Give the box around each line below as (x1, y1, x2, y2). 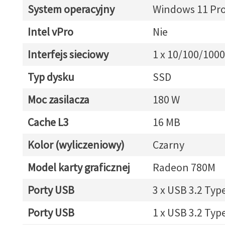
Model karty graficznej (27, 160, 130, 174)
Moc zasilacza (27, 92, 89, 106)
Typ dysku (27, 70, 74, 84)
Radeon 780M (152, 160, 215, 174)
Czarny (152, 138, 184, 152)
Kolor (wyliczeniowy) (27, 138, 125, 152)
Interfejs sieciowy (27, 47, 108, 61)
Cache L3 (27, 115, 69, 129)
